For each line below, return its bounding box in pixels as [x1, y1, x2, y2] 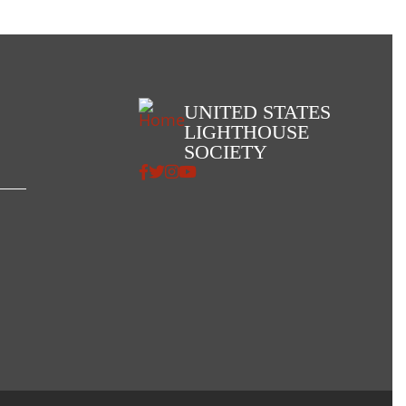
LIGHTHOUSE [184, 120, 309, 143]
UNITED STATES [184, 100, 331, 123]
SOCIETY [184, 140, 267, 163]
